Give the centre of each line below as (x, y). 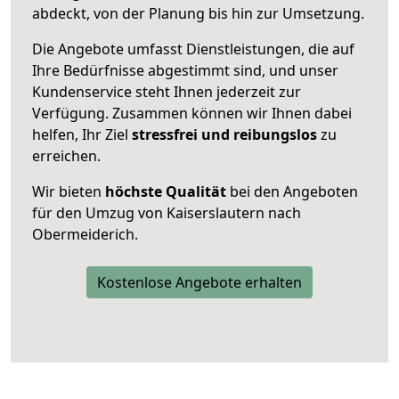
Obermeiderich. (85, 234)
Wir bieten (69, 191)
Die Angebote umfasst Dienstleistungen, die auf (193, 49)
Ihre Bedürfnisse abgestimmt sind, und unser (185, 70)
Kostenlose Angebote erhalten (199, 282)
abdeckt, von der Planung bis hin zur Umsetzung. (198, 13)
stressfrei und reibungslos (224, 134)
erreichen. (66, 155)
